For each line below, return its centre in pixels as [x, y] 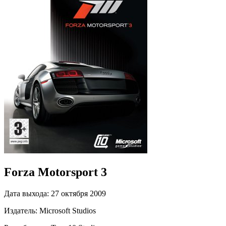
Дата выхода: [26, 193]
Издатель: [21, 210]
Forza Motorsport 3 [55, 172]
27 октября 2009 [78, 193]
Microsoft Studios [68, 210]
